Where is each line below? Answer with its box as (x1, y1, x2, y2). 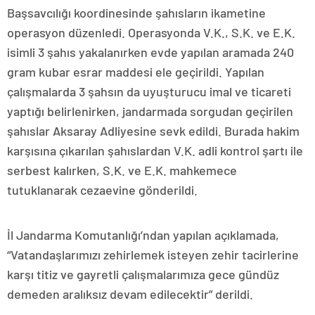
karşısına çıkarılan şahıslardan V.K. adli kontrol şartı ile (7, 142, 303, 158)
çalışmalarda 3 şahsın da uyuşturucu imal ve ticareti (7, 83, 291, 99)
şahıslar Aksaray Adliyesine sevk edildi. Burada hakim (7, 122, 300, 139)
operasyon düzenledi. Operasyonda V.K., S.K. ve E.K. (7, 24, 295, 40)
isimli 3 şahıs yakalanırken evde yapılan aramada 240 (7, 44, 294, 60)
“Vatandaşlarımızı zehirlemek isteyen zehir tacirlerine (7, 246, 299, 262)
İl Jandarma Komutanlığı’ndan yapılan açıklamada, (7, 226, 279, 243)
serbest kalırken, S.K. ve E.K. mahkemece (7, 162, 237, 178)
